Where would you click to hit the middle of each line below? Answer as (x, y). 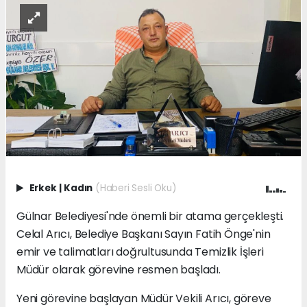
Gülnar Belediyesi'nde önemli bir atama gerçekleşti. (150, 216)
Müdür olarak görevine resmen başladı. (119, 269)
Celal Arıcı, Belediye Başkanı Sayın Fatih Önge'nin (144, 234)
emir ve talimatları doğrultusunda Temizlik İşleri (140, 251)
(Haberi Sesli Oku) (135, 188)
